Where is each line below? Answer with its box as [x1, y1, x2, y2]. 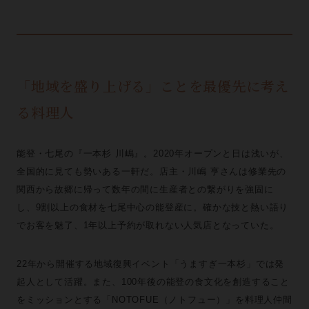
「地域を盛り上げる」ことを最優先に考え [16, 76, 290, 96]
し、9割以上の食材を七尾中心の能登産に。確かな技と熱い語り [16, 202, 289, 212]
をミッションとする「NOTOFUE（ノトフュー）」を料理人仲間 [16, 295, 292, 305]
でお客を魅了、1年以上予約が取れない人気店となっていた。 [16, 220, 279, 230]
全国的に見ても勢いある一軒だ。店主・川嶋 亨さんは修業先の [16, 166, 287, 177]
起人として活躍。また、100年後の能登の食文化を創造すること [16, 277, 290, 287]
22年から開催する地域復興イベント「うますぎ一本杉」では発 [16, 259, 285, 269]
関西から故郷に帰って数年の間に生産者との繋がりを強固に [16, 184, 274, 195]
